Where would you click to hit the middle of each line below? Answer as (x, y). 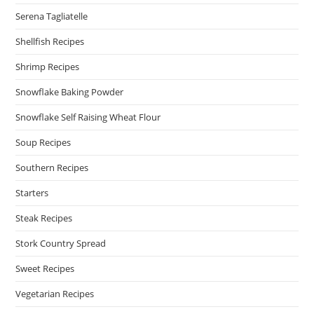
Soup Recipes (43, 143)
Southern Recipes (52, 168)
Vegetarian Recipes (55, 294)
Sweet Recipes (45, 269)
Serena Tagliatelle (52, 16)
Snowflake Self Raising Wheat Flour (88, 117)
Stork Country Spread (61, 244)
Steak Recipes (44, 218)
